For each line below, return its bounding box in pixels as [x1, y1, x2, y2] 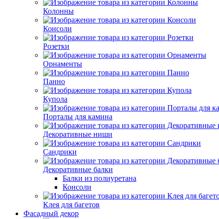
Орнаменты [43, 60, 82, 68]
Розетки [43, 42, 69, 50]
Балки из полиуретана [63, 174, 136, 182]
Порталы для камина [43, 112, 112, 121]
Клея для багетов [43, 200, 100, 209]
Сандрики [43, 148, 77, 156]
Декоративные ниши [43, 130, 112, 138]
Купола [43, 95, 67, 103]
